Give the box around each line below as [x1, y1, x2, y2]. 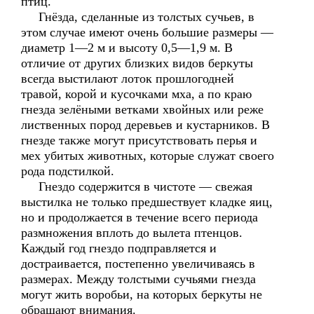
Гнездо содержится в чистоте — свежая [21, 179, 252, 193]
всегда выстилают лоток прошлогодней [21, 71, 234, 86]
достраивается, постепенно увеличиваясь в [21, 257, 255, 271]
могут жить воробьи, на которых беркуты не [21, 287, 262, 301]
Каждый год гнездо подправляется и [21, 241, 217, 255]
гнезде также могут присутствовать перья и [21, 133, 257, 147]
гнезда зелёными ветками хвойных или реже [21, 102, 264, 116]
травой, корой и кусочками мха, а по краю [21, 87, 252, 101]
